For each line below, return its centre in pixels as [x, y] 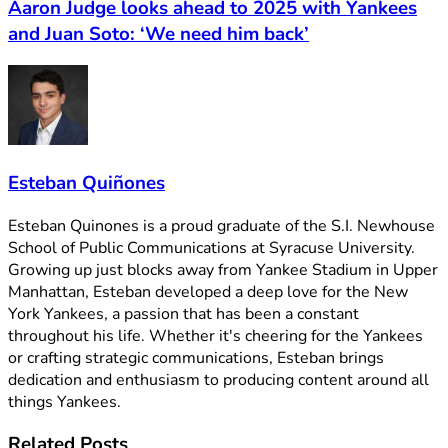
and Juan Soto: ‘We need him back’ [158, 33]
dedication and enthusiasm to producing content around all [218, 379]
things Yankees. [64, 401]
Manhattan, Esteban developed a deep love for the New [208, 291]
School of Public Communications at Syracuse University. [211, 247]
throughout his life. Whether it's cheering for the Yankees [215, 335]
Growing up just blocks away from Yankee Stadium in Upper [223, 269]
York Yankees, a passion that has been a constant [183, 313]
